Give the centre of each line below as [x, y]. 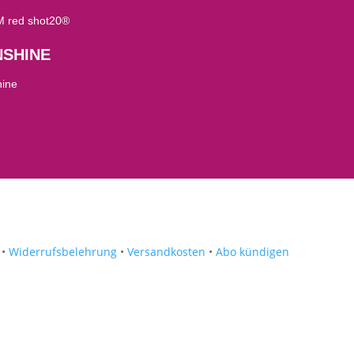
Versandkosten [167, 251]
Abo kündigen [253, 251]
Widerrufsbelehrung [63, 251]
